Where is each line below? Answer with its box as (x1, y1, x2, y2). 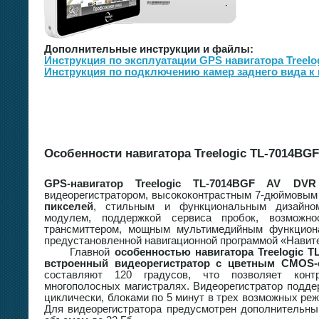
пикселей (44, 200, 93, 212)
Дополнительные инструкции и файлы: (44, 43, 253, 55)
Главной (44, 246, 115, 258)
